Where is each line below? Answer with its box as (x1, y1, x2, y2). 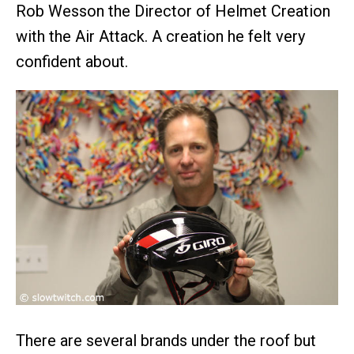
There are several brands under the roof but (16, 330, 316, 350)
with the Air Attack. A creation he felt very (16, 27, 305, 46)
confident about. (16, 52, 128, 71)
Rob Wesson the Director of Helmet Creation (16, 2, 330, 21)
